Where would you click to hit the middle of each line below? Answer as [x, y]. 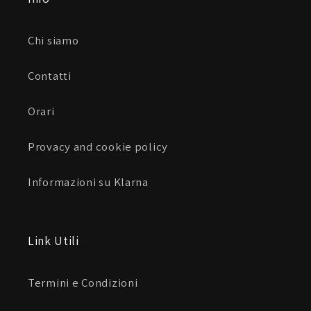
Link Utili [53, 240]
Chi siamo [53, 40]
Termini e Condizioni [83, 282]
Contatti [50, 75]
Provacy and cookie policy [98, 146]
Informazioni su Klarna [88, 182]
